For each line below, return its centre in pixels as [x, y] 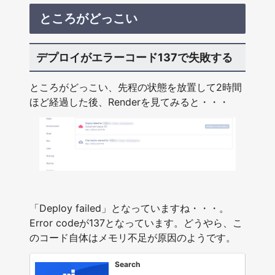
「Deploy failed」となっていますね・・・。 [129, 208]
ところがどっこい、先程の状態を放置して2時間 [136, 87]
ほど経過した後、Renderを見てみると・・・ [129, 102]
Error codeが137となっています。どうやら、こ [136, 223]
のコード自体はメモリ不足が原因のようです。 [133, 238]
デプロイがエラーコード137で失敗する [134, 57]
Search [127, 264]
